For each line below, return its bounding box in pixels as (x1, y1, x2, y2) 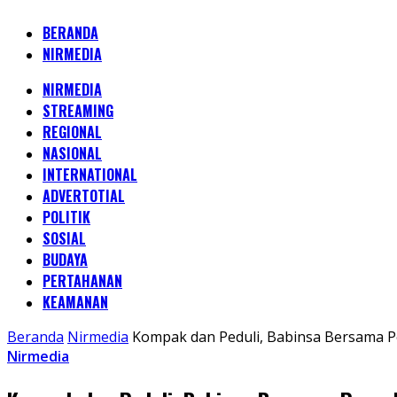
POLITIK (43, 206, 90, 228)
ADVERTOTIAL (43, 185, 125, 206)
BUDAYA (43, 249, 88, 270)
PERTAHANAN (43, 270, 122, 292)
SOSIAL (43, 228, 86, 249)
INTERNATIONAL (43, 164, 137, 185)
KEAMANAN (43, 292, 108, 313)
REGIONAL (43, 121, 102, 143)
